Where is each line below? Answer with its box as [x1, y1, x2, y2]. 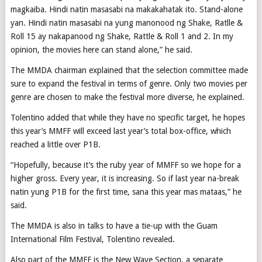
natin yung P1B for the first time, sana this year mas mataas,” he [10, 187, 242, 196]
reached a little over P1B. [10, 139, 101, 149]
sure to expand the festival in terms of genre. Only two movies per [10, 78, 247, 88]
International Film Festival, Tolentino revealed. [10, 234, 175, 244]
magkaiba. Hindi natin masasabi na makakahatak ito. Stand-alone [10, 4, 243, 14]
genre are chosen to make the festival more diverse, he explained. [10, 92, 244, 102]
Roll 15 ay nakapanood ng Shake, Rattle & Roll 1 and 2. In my [10, 31, 233, 41]
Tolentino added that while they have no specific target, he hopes [10, 112, 245, 122]
